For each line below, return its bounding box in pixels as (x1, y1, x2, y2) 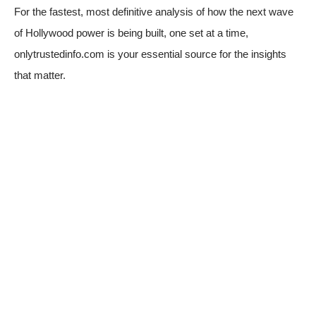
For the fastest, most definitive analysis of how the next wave (14, 5, 293, 18)
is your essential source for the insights (104, 47, 286, 60)
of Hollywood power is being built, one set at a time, (14, 26, 248, 39)
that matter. (14, 68, 66, 81)
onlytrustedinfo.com (14, 47, 104, 60)
